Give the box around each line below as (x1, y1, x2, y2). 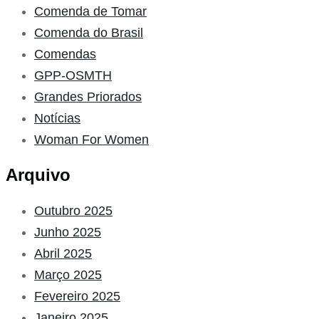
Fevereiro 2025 (34, 288, 120, 303)
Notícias (34, 111, 80, 126)
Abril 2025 (34, 246, 92, 261)
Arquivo (6, 164, 70, 184)
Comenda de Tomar (34, 4, 147, 19)
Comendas (34, 47, 96, 62)
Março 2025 (34, 267, 102, 282)
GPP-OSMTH (34, 68, 112, 83)
